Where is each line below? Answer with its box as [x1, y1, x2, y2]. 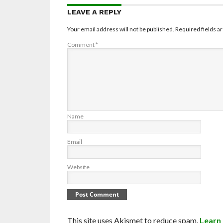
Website [67, 163, 90, 171]
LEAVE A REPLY [67, 7, 121, 16]
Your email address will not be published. [67, 25, 174, 33]
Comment [67, 40, 96, 48]
